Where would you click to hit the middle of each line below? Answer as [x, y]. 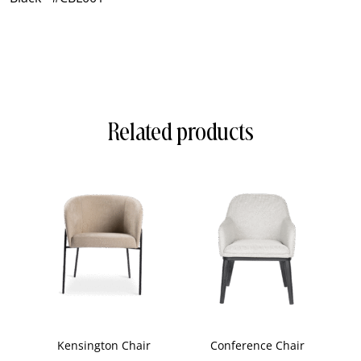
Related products [180, 131]
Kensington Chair [104, 346]
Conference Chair [257, 346]
